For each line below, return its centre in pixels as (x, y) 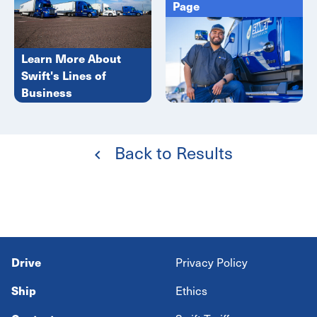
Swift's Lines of (64, 75)
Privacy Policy (212, 263)
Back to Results (171, 153)
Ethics (191, 291)
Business (47, 92)
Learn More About (71, 58)
